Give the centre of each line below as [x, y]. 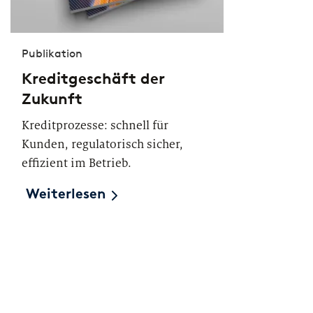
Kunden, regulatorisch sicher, [102, 144]
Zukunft [52, 99]
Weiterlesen [66, 195]
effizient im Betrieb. [77, 163]
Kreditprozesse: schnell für [95, 125]
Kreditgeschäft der [93, 79]
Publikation [52, 53]
